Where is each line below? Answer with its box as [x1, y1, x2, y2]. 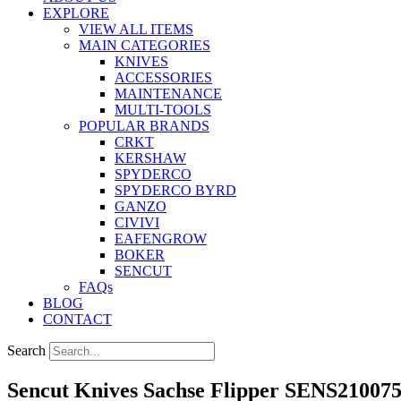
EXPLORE [43, 5, 109, 21]
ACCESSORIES [115, 70, 212, 85]
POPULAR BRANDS [79, 118, 209, 133]
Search [7, 343, 46, 358]
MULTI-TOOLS [115, 102, 211, 117]
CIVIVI [115, 215, 159, 230]
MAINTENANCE [115, 86, 222, 101]
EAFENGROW [115, 231, 207, 246]
